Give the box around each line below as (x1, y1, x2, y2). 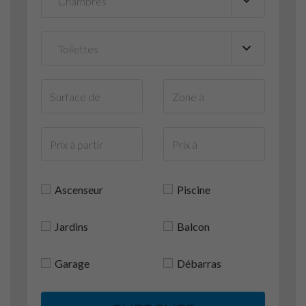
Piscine (177, 183, 210, 196)
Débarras (177, 257, 221, 270)
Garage (55, 257, 89, 270)
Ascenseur (55, 183, 103, 196)
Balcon (177, 220, 210, 233)
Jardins (55, 220, 88, 233)
